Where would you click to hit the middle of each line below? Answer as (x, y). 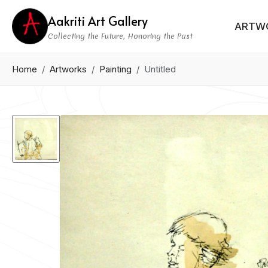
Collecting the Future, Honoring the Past (120, 36)
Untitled (160, 69)
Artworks (68, 69)
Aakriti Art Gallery (98, 21)
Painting (115, 69)
